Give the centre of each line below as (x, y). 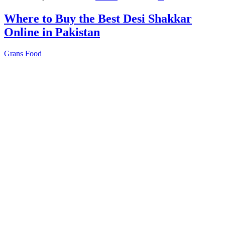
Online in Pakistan (52, 32)
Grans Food (23, 53)
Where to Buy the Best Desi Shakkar (98, 19)
